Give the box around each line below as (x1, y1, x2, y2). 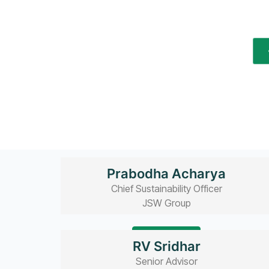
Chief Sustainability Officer (110, 182, 222, 195)
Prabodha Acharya (107, 165, 226, 181)
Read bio (148, 230, 186, 242)
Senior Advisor (135, 255, 198, 268)
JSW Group (142, 196, 191, 209)
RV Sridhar (132, 238, 201, 255)
